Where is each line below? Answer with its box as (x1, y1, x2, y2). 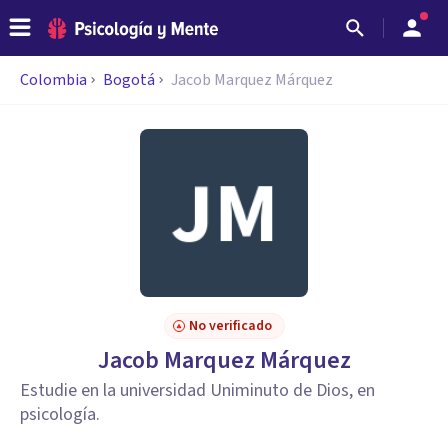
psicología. (20, 402, 100, 427)
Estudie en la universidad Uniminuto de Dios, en (20, 378, 375, 403)
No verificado (188, 316, 272, 336)
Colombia (20, 69, 87, 91)
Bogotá (103, 69, 155, 91)
